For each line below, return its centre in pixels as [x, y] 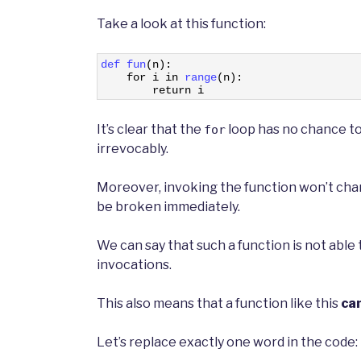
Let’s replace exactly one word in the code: [227, 342]
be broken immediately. [168, 207]
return [172, 91]
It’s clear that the [150, 130]
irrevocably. [133, 149]
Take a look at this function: [181, 24]
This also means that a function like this [219, 304]
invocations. [134, 265]
